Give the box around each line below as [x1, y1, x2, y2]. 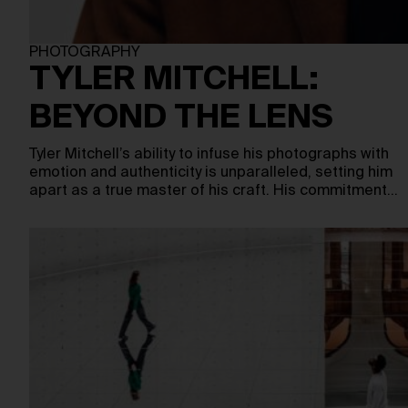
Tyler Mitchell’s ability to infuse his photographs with [29, 148, 389, 162]
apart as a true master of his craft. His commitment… [29, 184, 398, 199]
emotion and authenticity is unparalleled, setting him [29, 166, 393, 180]
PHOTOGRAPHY [29, 46, 140, 60]
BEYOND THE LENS [29, 103, 333, 135]
